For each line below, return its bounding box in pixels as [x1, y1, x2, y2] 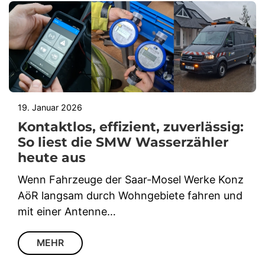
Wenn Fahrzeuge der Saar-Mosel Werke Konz [18, 173, 244, 186]
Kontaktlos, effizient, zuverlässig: [18, 119, 244, 135]
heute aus [18, 150, 86, 166]
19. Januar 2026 [18, 102, 82, 113]
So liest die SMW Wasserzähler [18, 134, 228, 151]
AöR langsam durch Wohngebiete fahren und [18, 189, 243, 202]
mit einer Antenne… [18, 205, 116, 218]
